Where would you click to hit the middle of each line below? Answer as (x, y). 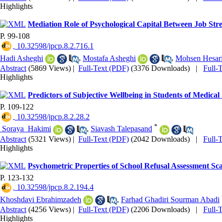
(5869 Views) (50, 68)
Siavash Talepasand (121, 129)
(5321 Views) (50, 139)
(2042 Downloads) (160, 139)
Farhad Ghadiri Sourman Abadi (170, 199)
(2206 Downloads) (160, 210)
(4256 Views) (50, 210)
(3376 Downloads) (160, 68)
